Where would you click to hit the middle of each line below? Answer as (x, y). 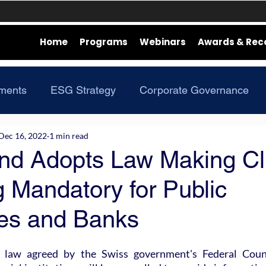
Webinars (163, 42)
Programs (104, 42)
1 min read (69, 135)
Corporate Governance (194, 90)
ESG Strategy (83, 90)
